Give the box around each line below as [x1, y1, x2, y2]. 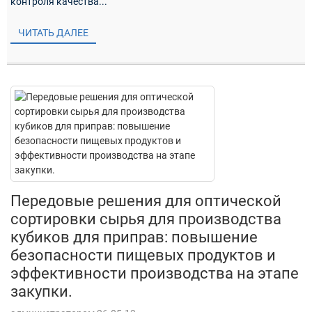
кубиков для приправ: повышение [10, 228, 258, 247]
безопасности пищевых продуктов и [10, 247, 276, 265]
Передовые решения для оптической [10, 192, 281, 210]
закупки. [10, 283, 72, 301]
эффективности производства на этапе [10, 265, 299, 283]
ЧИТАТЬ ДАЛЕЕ [18, 27, 89, 39]
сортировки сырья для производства [10, 210, 281, 228]
